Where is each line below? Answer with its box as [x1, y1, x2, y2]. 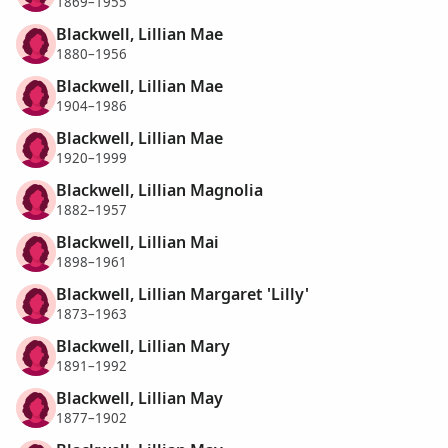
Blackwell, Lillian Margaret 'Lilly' [56, 282, 309, 305]
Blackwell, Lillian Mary [56, 334, 230, 357]
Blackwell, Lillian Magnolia [56, 178, 263, 201]
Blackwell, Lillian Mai [56, 230, 219, 253]
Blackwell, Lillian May [56, 386, 223, 409]
